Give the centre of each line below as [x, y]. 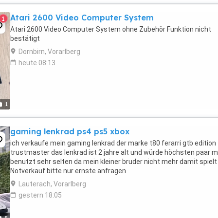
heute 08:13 [37, 63]
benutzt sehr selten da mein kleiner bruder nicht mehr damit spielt [114, 162]
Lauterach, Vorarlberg [52, 184]
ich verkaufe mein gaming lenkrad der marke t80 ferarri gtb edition [113, 143]
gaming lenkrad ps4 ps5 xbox [70, 131]
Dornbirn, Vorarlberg [49, 52]
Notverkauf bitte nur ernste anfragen [68, 171]
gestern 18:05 [40, 195]
